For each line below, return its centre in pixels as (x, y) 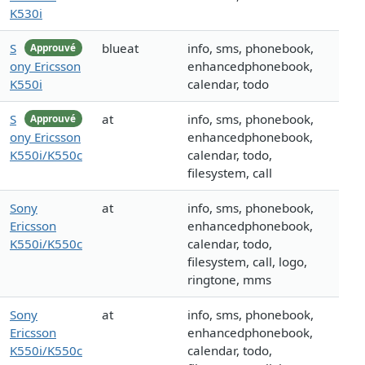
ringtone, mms (229, 280)
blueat (120, 48)
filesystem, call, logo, (247, 262)
